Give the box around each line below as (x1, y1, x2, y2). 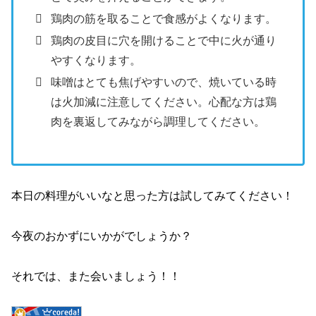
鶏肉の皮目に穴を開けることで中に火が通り (51, 35, 277, 47)
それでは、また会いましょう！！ (11, 269, 181, 282)
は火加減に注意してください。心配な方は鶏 (51, 96, 277, 109)
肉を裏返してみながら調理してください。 (51, 116, 266, 128)
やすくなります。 (51, 54, 142, 67)
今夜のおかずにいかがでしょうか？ (11, 229, 192, 242)
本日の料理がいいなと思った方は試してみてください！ (11, 190, 293, 202)
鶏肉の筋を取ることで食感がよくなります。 (51, 13, 277, 25)
